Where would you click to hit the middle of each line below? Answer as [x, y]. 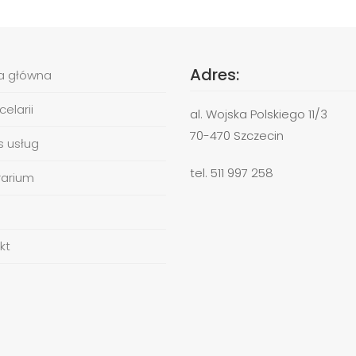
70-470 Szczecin [237, 136]
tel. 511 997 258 [232, 173]
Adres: [215, 75]
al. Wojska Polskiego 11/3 [259, 114]
